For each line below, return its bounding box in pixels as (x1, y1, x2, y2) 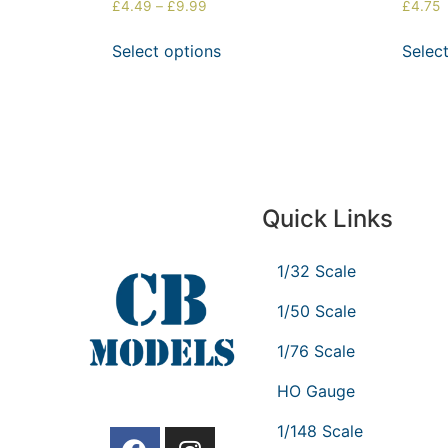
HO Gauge (277, 380, 355, 401)
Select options (112, 40, 221, 61)
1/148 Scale (277, 420, 363, 441)
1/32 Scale (277, 260, 356, 281)
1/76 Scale (277, 340, 355, 361)
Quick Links (262, 203, 393, 233)
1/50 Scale (277, 300, 356, 321)
